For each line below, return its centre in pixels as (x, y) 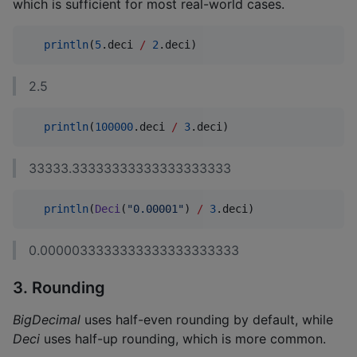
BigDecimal (47, 319)
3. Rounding (59, 287)
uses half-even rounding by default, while (207, 319)
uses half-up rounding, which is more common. (183, 338)
